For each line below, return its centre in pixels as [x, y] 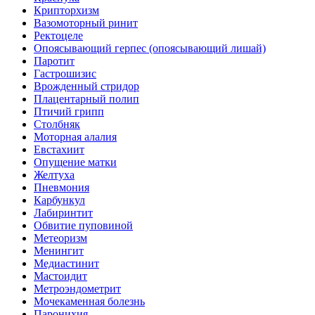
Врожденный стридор [86, 86]
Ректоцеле [58, 36]
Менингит [59, 251]
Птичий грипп [69, 111]
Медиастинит [66, 263]
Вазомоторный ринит [86, 23]
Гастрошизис [65, 73]
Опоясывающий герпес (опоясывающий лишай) [150, 48]
